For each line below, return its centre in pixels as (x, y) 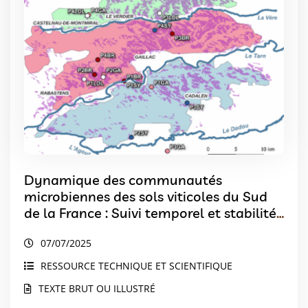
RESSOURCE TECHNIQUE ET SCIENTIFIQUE (136, 266)
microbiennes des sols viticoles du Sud (146, 197)
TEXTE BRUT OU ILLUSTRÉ (97, 289)
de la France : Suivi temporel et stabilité (150, 213)
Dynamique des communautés (123, 180)
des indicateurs (73, 230)
